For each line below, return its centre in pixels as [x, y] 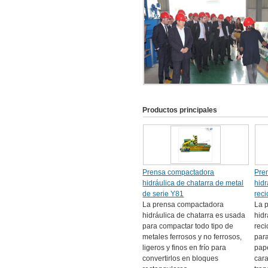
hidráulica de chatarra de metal [193, 183]
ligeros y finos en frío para [185, 248]
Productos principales [180, 110]
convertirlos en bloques [181, 258]
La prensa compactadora [183, 205]
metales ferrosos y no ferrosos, [192, 237]
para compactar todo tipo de [188, 226]
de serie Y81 [163, 194]
